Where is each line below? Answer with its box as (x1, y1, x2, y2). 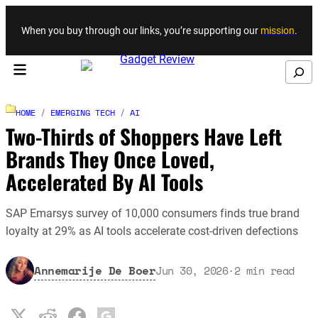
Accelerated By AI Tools (6, 165, 203, 197)
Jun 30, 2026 (155, 262, 228, 278)
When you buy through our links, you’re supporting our (21, 24, 261, 36)
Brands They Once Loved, (6, 143, 214, 174)
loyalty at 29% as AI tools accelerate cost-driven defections (6, 224, 298, 238)
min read (246, 262, 295, 278)
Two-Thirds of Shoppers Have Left (6, 120, 282, 151)
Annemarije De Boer (34, 261, 155, 279)
